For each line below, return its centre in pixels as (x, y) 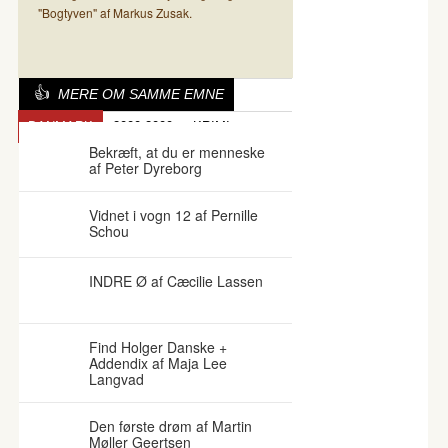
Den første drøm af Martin (170, 426)
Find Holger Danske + (158, 347)
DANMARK (60, 126)
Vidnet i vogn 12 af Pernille (173, 215)
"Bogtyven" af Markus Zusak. (115, 12)
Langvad (116, 379)
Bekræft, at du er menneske (177, 152)
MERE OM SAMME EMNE (141, 94)
